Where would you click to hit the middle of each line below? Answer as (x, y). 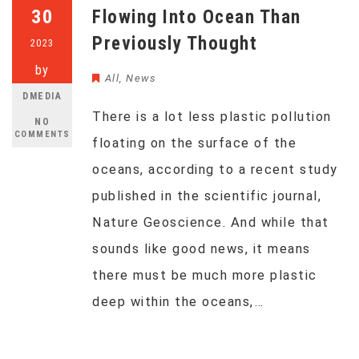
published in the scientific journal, (207, 196)
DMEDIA (42, 96)
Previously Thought (175, 44)
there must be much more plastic (205, 275)
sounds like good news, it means (202, 249)
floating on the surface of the (194, 143)
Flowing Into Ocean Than (197, 17)
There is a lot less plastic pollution (212, 117)
